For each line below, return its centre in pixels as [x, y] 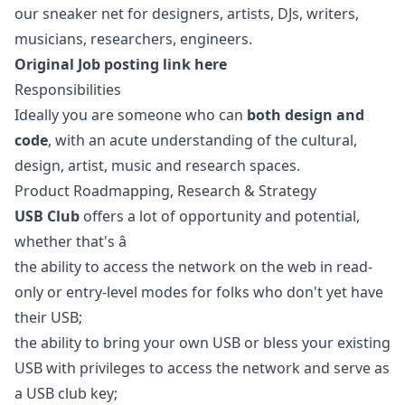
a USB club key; [66, 393]
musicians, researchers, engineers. [133, 39]
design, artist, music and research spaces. [157, 165]
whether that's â [71, 241]
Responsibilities [68, 89]
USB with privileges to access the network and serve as [202, 368]
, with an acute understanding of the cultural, [202, 140]
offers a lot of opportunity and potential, [220, 216]
